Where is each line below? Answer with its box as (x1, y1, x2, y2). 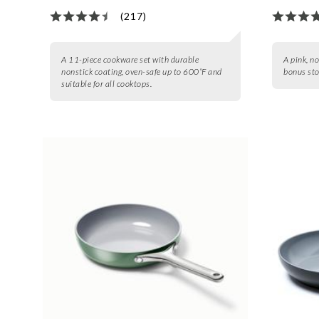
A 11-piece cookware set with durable (61, 54, 199, 66)
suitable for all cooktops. (61, 78, 152, 90)
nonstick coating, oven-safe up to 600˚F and (61, 66, 222, 78)
